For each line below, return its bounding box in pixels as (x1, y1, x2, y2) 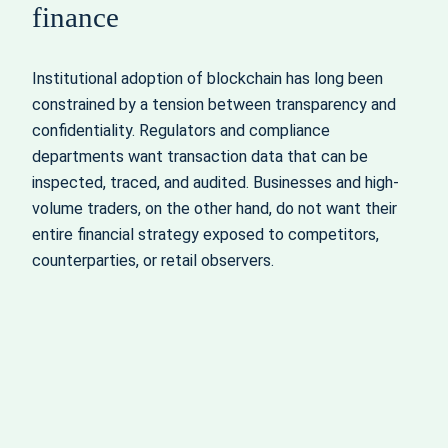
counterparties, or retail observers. (32, 251, 274, 271)
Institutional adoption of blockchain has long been (32, 69, 383, 89)
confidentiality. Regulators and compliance (32, 121, 330, 141)
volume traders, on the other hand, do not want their (32, 199, 397, 219)
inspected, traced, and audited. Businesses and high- (32, 173, 399, 193)
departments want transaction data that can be (32, 147, 368, 167)
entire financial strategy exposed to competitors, (32, 225, 379, 245)
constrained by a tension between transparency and (32, 95, 396, 115)
